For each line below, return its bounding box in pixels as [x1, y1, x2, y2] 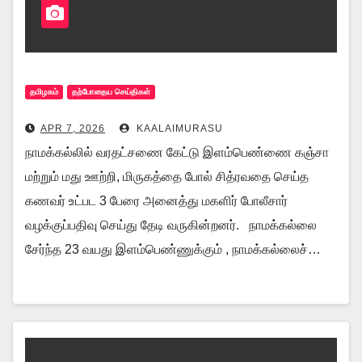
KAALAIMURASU [133, 123, 223, 134]
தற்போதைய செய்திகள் [72, 87, 150, 96]
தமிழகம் [30, 87, 58, 96]
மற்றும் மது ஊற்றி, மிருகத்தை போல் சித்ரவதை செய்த [25, 170, 309, 183]
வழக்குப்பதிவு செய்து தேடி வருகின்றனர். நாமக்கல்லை [25, 218, 317, 232]
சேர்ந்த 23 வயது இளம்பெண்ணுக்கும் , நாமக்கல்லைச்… [25, 242, 321, 256]
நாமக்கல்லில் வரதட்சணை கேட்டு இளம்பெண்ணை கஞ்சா [25, 145, 329, 159]
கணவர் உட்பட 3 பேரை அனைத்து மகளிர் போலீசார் [25, 194, 288, 208]
